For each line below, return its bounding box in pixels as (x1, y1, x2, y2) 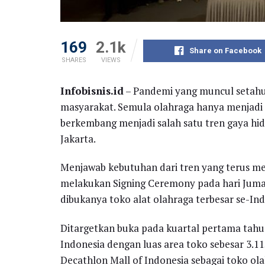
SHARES (61, 56, 86, 64)
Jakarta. (60, 132, 96, 146)
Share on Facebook (189, 46, 262, 56)
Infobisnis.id (60, 84, 124, 98)
